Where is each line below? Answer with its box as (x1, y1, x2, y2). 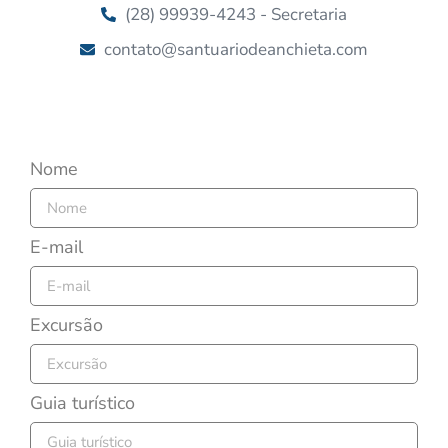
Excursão (30, 313, 103, 338)
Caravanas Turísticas (145, 96, 303, 117)
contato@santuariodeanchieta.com (103, 38, 368, 62)
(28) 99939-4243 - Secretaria (124, 3, 347, 27)
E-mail (30, 235, 83, 260)
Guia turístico (30, 391, 135, 416)
